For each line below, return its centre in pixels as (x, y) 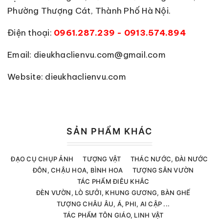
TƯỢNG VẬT (102, 159)
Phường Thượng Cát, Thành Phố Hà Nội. (89, 11)
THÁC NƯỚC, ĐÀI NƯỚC (169, 159)
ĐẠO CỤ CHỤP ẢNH (42, 159)
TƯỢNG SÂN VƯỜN (163, 170)
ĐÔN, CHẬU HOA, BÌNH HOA (78, 170)
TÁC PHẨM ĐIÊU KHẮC (113, 181)
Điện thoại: (31, 33)
